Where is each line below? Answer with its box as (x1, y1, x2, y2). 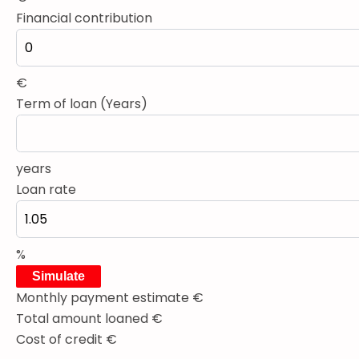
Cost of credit (16, 329, 106, 349)
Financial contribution (16, 8, 152, 27)
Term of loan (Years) (16, 94, 147, 113)
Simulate (32, 268, 85, 283)
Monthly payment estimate (16, 288, 192, 307)
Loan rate (16, 179, 76, 199)
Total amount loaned (16, 309, 151, 328)
